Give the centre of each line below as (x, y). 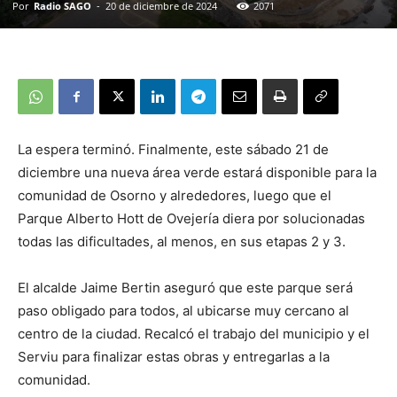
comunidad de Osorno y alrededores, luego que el (175, 196)
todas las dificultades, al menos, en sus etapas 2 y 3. (182, 242)
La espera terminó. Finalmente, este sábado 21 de (173, 150)
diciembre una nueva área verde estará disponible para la (197, 173)
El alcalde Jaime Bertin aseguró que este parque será (185, 288)
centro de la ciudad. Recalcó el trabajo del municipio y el (194, 334)
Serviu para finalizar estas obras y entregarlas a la (174, 357)
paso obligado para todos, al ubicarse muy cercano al (183, 311)
